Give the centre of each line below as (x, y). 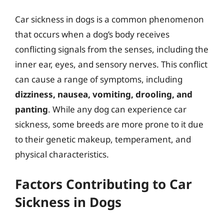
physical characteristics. (62, 154)
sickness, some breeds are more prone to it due (109, 124)
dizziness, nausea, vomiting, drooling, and (104, 94)
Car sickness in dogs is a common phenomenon (109, 19)
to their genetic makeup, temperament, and (103, 139)
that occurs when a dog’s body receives (92, 34)
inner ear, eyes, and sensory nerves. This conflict (111, 64)
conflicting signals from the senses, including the (112, 49)
